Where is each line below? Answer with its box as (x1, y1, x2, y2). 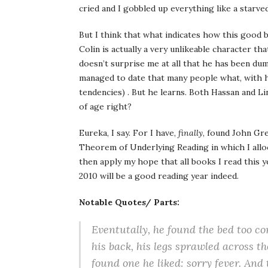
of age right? (79, 101, 132, 112)
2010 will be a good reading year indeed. (79, 170, 239, 181)
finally (178, 127, 203, 138)
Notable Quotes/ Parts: (79, 197, 179, 208)
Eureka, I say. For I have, (79, 127, 178, 138)
